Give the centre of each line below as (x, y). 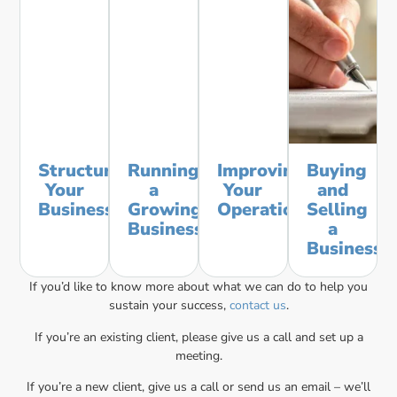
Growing (165, 210)
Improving (261, 171)
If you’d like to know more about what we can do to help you (198, 287)
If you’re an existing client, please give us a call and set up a (198, 337)
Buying (336, 171)
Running (164, 171)
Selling (337, 210)
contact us (257, 306)
